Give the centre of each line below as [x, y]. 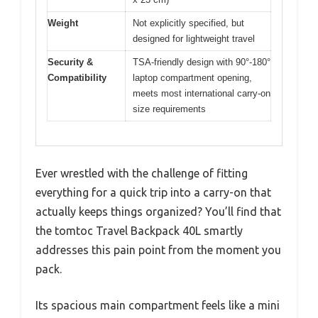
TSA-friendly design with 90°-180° [202, 62]
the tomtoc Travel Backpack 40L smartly [139, 231]
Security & [70, 62]
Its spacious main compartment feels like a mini [158, 305]
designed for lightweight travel [194, 38]
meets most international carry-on [202, 93]
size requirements [169, 109]
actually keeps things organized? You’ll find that [158, 212]
